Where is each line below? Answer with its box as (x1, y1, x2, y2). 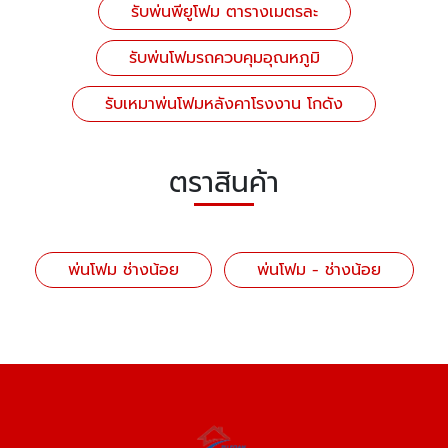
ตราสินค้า (169, 161, 279, 204)
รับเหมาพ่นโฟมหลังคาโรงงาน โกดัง (105, 92, 343, 116)
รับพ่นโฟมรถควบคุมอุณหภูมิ (128, 46, 320, 70)
